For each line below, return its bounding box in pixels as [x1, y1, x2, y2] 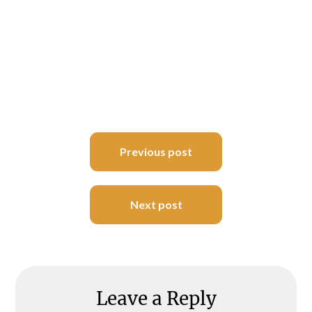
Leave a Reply [95, 287, 217, 311]
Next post [130, 198, 182, 212]
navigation [15, 148, 113, 171]
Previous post [120, 145, 192, 159]
